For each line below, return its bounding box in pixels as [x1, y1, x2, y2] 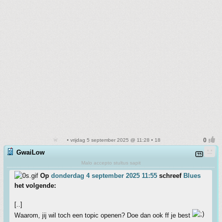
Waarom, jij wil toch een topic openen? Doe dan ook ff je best [14, 212, 192, 220]
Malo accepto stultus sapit [81, 160, 141, 166]
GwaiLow [16, 149, 45, 157]
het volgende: [14, 182, 56, 190]
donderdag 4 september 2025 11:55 [51, 172, 157, 180]
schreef [157, 172, 183, 180]
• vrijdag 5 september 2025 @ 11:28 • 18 [65, 137, 161, 143]
